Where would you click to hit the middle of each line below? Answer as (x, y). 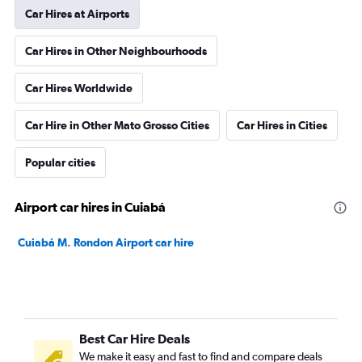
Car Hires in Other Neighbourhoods (116, 51)
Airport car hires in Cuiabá (90, 207)
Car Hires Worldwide (79, 88)
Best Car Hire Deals (135, 339)
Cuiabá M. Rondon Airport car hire (106, 242)
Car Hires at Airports (77, 14)
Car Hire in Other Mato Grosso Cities (117, 125)
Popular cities (60, 162)
